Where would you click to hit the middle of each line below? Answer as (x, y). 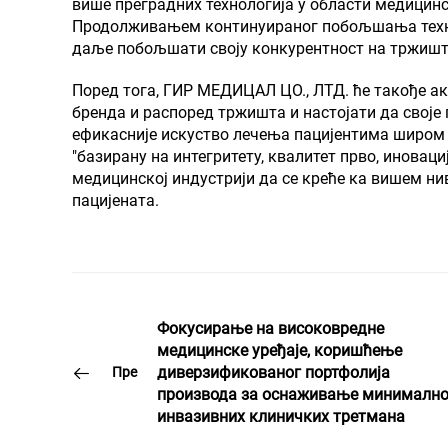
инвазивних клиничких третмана (281, 416)
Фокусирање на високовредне (270, 328)
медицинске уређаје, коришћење (279, 350)
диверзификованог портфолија (273, 372)
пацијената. (115, 200)
